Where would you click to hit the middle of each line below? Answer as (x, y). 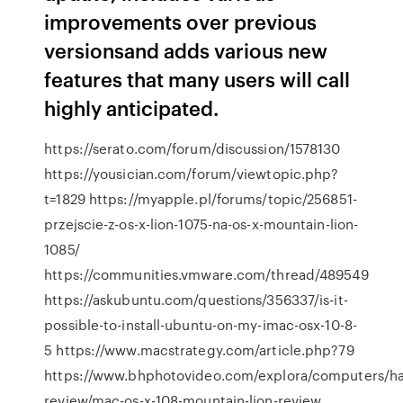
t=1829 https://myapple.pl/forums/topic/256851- (201, 199)
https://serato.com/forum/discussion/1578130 (193, 148)
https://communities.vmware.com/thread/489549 (206, 274)
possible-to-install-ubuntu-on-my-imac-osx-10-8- (201, 325)
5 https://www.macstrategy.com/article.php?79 (199, 350)
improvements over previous (181, 21)
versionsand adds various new (186, 50)
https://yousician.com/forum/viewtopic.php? (192, 174)
